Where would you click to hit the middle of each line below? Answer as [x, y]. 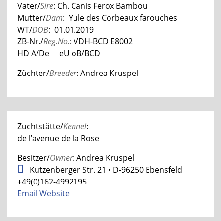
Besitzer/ [34, 158]
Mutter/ [32, 18]
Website [55, 193]
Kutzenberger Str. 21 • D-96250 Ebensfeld [105, 169]
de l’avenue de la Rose [58, 138]
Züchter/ [33, 73]
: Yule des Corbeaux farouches [120, 18]
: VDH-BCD [90, 41]
